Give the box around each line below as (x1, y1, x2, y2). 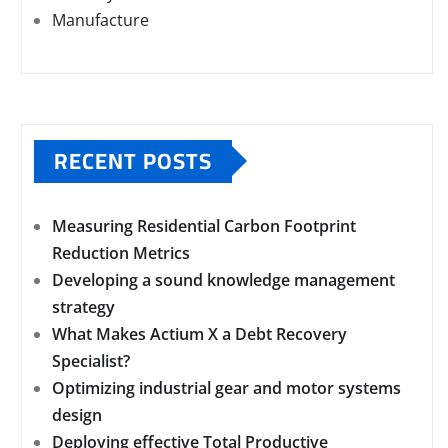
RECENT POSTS (54, 139, 212, 182)
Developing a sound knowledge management (52, 268, 395, 291)
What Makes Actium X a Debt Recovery (52, 322, 347, 345)
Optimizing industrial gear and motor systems (52, 376, 401, 399)
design (52, 403, 102, 426)
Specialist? (52, 349, 130, 372)
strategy (52, 295, 115, 318)
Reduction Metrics (52, 241, 190, 264)
